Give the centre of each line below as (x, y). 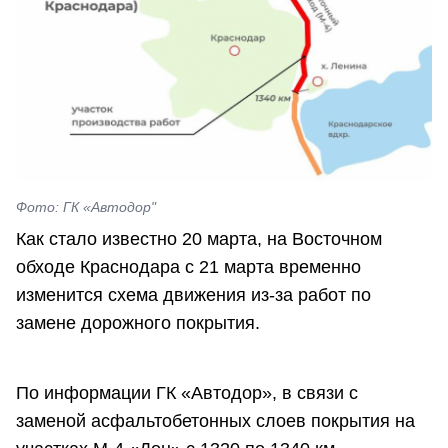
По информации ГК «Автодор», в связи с (187, 392)
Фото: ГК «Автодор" (86, 207)
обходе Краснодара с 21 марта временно (188, 267)
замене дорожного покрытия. (138, 323)
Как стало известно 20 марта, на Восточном (199, 239)
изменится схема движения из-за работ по (193, 295)
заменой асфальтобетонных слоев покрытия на (215, 420)
